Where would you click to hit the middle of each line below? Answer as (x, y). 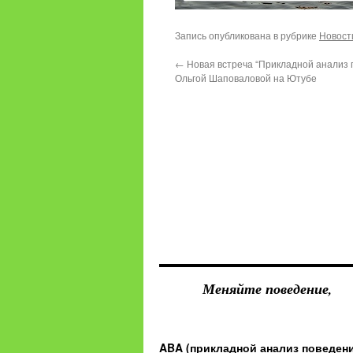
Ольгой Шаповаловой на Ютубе (246, 77)
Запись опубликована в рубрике (247, 35)
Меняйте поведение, (268, 288)
